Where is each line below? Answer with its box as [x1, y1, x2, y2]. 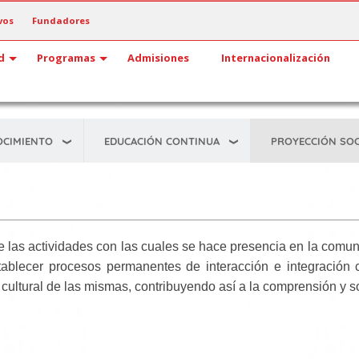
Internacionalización [221, 50, 330, 65]
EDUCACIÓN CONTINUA [104, 134, 220, 147]
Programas [37, 50, 95, 65]
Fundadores [32, 14, 90, 26]
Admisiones [127, 50, 189, 65]
